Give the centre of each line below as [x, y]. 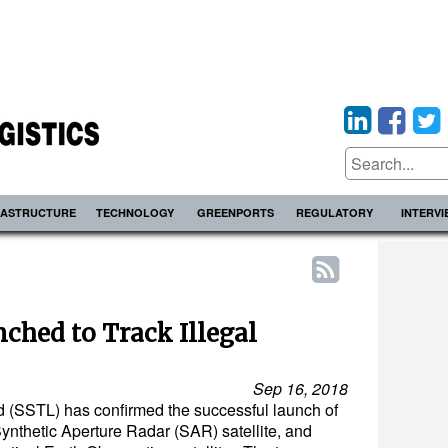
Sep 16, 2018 [300, 388]
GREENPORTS [235, 212]
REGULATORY [335, 212]
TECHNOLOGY [135, 212]
